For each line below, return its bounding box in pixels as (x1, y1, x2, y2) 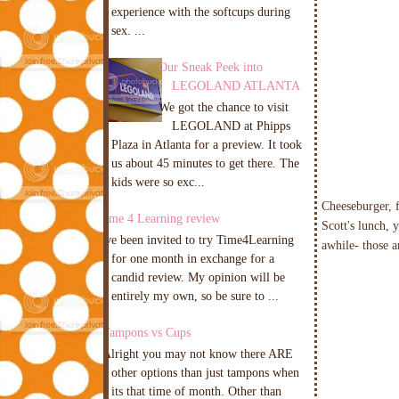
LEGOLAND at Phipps (171, 118, 290, 134)
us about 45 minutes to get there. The (111, 156, 299, 171)
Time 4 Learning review (98, 211, 220, 226)
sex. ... (111, 23, 145, 38)
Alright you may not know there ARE (102, 346, 293, 361)
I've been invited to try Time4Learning (98, 232, 294, 248)
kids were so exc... (111, 175, 205, 190)
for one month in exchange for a (111, 251, 274, 266)
